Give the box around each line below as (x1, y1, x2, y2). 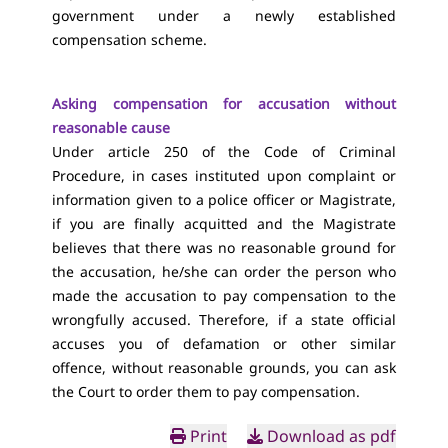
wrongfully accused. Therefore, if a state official (52, 310, 396, 329)
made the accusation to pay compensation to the (52, 286, 396, 305)
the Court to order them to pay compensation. (52, 382, 360, 401)
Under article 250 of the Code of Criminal (52, 142, 396, 161)
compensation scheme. (52, 30, 207, 49)
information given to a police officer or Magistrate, (52, 190, 396, 209)
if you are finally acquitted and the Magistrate (52, 214, 396, 233)
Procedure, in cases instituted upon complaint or (52, 166, 396, 185)
